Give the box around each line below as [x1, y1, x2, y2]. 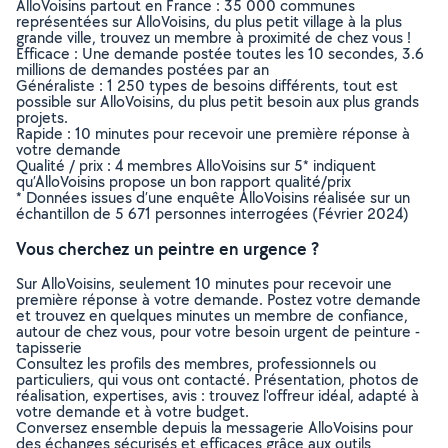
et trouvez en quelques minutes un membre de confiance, [16, 305, 408, 326]
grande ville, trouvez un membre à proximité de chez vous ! [16, 27, 411, 48]
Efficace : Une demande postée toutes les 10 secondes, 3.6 [16, 43, 424, 64]
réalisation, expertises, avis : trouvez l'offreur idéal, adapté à [16, 385, 419, 406]
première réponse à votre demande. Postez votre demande [16, 289, 421, 310]
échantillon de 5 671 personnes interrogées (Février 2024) [16, 203, 409, 224]
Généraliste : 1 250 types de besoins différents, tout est [16, 75, 398, 96]
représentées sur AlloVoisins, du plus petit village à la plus [16, 11, 402, 32]
